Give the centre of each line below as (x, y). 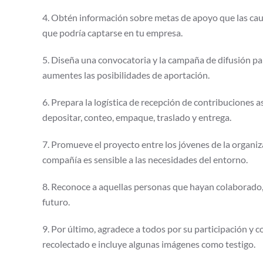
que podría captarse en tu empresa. (112, 33)
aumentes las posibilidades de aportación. (126, 75)
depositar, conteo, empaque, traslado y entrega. (137, 117)
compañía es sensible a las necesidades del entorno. (145, 159)
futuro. (56, 202)
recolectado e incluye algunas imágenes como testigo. (149, 244)
